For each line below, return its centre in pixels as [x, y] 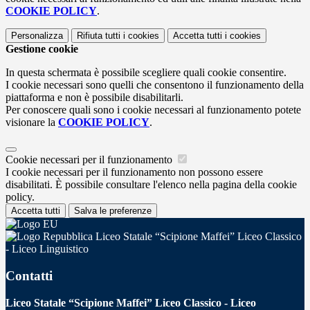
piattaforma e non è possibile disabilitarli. [94, 98]
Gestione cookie [42, 49]
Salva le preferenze [113, 211]
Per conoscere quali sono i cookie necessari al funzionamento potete [153, 110]
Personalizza [37, 36]
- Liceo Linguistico [47, 249]
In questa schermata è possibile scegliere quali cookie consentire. [146, 73]
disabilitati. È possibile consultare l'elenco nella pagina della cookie [151, 185]
